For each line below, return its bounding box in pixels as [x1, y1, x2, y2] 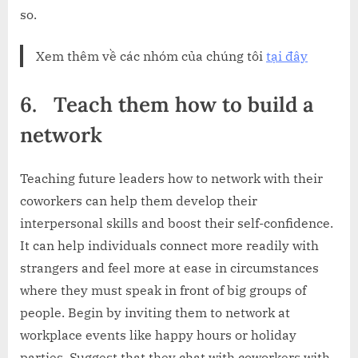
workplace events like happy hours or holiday [20, 327, 296, 344]
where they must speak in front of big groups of [20, 282, 306, 299]
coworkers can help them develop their [20, 193, 257, 209]
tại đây [266, 48, 308, 65]
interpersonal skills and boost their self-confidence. [20, 215, 333, 232]
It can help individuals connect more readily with [20, 237, 319, 254]
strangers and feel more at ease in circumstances [20, 260, 319, 276]
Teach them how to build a [54, 91, 314, 118]
